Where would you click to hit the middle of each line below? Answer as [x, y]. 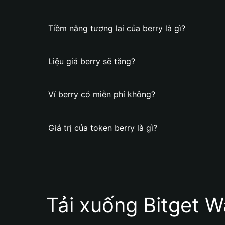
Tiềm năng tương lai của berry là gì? [117, 28]
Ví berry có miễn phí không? [102, 94]
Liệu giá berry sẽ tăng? [92, 61]
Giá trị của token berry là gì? [103, 128]
